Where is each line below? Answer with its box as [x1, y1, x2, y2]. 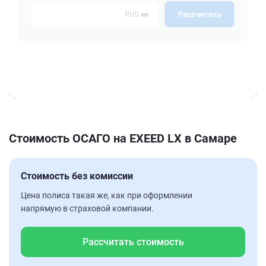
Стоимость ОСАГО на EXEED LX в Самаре [9, 131, 237, 145]
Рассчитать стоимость [82, 236, 184, 248]
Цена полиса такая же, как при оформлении [21, 190, 192, 200]
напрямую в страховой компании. [21, 203, 154, 213]
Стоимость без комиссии [21, 170, 133, 182]
